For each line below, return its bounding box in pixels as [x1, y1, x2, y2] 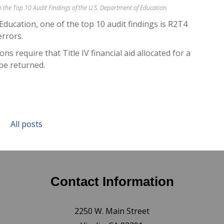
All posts [10, 118, 43, 130]
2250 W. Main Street [74, 205, 149, 217]
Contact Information [50, 174, 174, 189]
